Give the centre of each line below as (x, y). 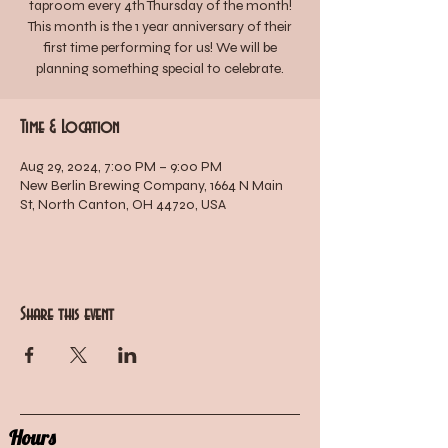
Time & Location (69, 128)
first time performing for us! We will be (160, 47)
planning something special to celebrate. (160, 68)
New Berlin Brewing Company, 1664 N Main (151, 185)
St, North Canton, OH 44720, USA (123, 204)
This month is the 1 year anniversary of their (160, 26)
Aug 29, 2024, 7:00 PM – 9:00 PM (121, 166)
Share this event (67, 315)
